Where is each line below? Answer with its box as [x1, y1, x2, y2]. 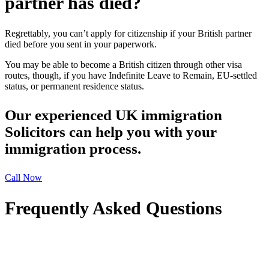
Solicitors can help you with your [5, 124, 217, 141]
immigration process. [5, 141, 141, 157]
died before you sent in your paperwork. [5, 39, 157, 50]
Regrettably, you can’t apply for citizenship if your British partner [5, 28, 252, 39]
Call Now [5, 172, 42, 183]
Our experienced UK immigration [5, 107, 222, 124]
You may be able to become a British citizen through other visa [5, 59, 242, 70]
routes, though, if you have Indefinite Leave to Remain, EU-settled [5, 70, 257, 81]
